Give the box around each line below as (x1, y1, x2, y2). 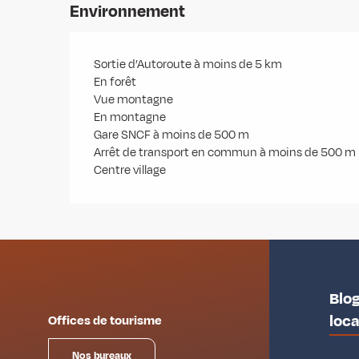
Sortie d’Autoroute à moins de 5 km (94, 55, 283, 73)
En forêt (94, 73, 137, 91)
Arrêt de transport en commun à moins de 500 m (94, 143, 357, 161)
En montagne (94, 108, 167, 126)
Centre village (94, 161, 167, 179)
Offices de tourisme (48, 311, 162, 329)
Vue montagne (94, 91, 174, 108)
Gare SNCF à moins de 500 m (94, 126, 250, 143)
